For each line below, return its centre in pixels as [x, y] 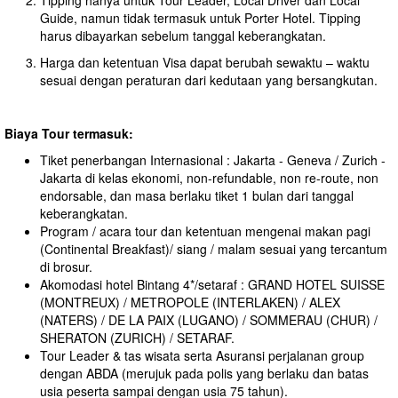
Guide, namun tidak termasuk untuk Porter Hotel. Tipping [200, 18]
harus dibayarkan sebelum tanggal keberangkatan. [183, 36]
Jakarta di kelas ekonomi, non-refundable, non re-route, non [209, 178]
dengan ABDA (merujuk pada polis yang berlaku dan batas [204, 373]
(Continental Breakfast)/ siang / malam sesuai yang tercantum [214, 249]
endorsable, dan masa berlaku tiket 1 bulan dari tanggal [197, 195]
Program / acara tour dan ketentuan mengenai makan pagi [205, 231]
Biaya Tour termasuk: [69, 133]
